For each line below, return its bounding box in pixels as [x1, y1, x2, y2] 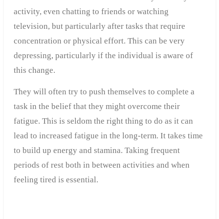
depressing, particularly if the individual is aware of [13, 51, 193, 61]
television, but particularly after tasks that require [13, 22, 185, 31]
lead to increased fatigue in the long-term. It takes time [13, 131, 203, 141]
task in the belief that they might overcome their [13, 102, 180, 111]
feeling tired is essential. [13, 175, 98, 185]
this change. [13, 66, 55, 75]
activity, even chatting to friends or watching [13, 7, 169, 17]
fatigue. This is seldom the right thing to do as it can [13, 116, 193, 126]
